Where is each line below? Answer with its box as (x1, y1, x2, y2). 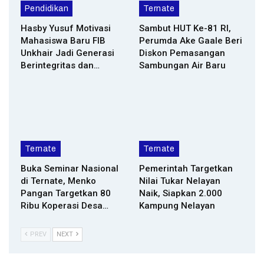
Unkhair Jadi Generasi (21, 48, 114, 59)
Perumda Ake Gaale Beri (139, 35, 242, 47)
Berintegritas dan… (21, 60, 100, 71)
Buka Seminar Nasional (21, 163, 118, 174)
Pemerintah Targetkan (139, 163, 233, 174)
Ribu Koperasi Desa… (21, 200, 108, 212)
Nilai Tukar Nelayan (139, 176, 220, 187)
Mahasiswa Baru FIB (21, 35, 105, 47)
